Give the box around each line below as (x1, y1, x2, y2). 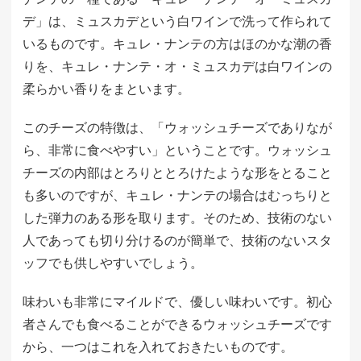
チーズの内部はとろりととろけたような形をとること (23, 165, 332, 180)
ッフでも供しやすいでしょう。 (23, 255, 203, 271)
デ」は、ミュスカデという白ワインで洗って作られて (23, 14, 332, 29)
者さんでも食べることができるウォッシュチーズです (23, 317, 332, 332)
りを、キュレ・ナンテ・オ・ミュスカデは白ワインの (23, 59, 332, 74)
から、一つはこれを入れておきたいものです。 (23, 339, 293, 355)
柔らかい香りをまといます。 (23, 81, 190, 97)
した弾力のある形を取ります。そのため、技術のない (23, 210, 332, 226)
